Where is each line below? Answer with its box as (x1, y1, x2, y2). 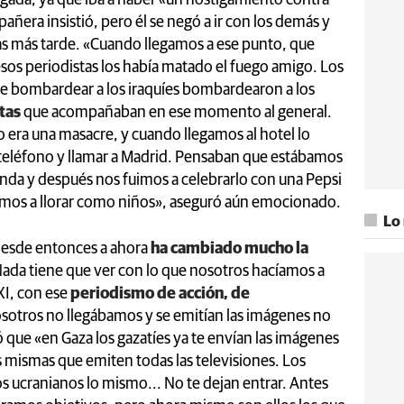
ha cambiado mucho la (151, 240, 308, 257)
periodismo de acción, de (70, 285, 250, 302)
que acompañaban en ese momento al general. (21, 104, 332, 121)
